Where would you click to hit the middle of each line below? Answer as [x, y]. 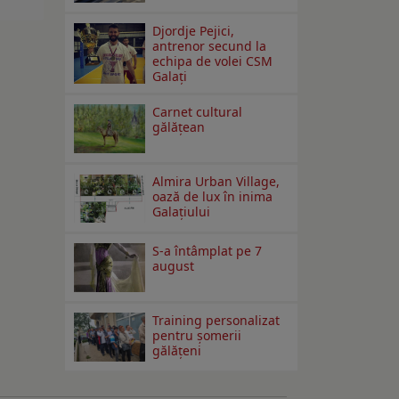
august [174, 266]
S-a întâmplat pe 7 [208, 251]
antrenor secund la [210, 46]
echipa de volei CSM [213, 61]
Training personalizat [216, 321]
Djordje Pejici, [194, 31]
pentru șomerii [197, 336]
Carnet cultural [198, 112]
